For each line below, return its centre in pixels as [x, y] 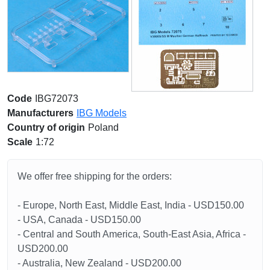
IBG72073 [57, 98]
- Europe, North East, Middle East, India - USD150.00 [131, 205]
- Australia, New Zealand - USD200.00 [99, 263]
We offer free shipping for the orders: [95, 176]
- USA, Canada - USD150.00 [79, 219]
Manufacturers [40, 113]
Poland [103, 127]
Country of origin [46, 127]
